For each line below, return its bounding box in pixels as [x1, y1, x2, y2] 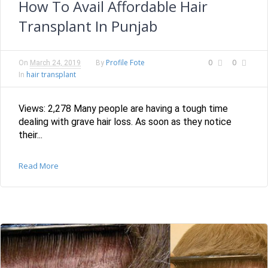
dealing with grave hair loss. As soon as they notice [19, 115, 232, 127]
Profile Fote [106, 57, 145, 68]
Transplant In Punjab [19, 16, 157, 36]
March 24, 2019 [30, 58, 81, 67]
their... [19, 129, 42, 141]
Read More [19, 160, 59, 171]
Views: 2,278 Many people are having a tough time [19, 102, 228, 114]
